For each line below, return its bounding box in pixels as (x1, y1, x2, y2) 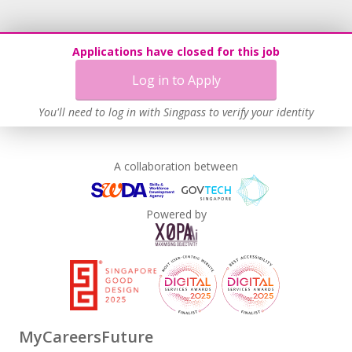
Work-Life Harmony (41, 30, 141, 46)
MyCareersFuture (19, 325, 153, 347)
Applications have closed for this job (72, 44, 280, 59)
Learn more (267, 49, 327, 65)
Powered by (145, 206, 207, 222)
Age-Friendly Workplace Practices (41, 7, 210, 23)
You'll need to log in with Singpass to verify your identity (38, 104, 313, 119)
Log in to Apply (131, 71, 221, 89)
